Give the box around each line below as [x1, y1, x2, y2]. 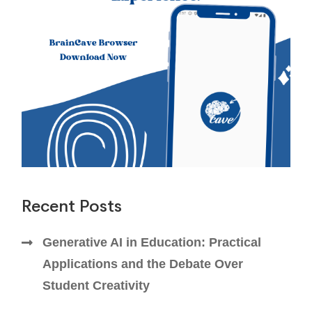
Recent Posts [22, 196, 123, 217]
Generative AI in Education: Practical [42, 235, 262, 250]
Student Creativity [42, 279, 150, 293]
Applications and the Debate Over [42, 257, 244, 272]
